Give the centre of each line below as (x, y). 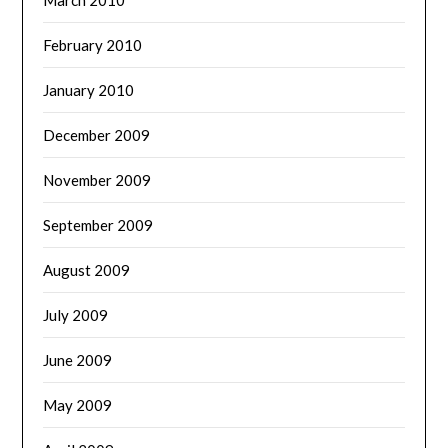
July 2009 (76, 314)
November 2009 (97, 179)
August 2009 (87, 269)
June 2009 (78, 359)
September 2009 (98, 224)
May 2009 (78, 404)
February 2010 (93, 44)
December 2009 (97, 134)
